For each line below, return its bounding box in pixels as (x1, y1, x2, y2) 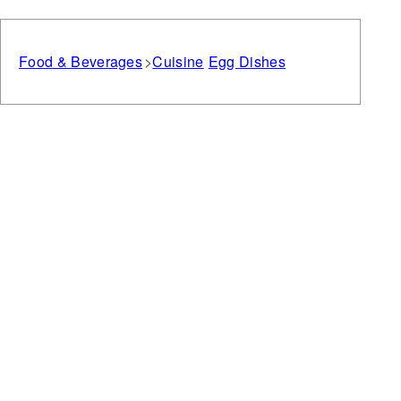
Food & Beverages (19, 51, 143, 73)
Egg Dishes (208, 51, 286, 73)
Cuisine (152, 51, 204, 73)
